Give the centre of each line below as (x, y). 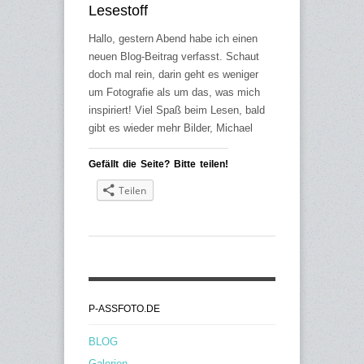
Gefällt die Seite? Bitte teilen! (158, 165)
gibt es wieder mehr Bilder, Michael (171, 128)
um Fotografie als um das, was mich (174, 93)
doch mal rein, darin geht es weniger (173, 75)
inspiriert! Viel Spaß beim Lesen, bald (177, 110)
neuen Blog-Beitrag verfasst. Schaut (174, 57)
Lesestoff (118, 11)
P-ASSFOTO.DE (124, 309)
